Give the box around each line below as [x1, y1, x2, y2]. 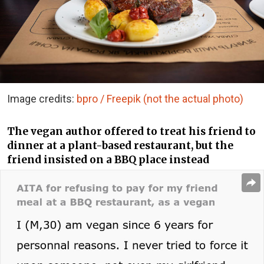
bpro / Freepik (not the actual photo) [77, 93, 243, 105]
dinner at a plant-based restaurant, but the [7, 138, 233, 152]
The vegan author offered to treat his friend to [7, 124, 256, 138]
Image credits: [7, 93, 77, 105]
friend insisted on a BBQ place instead [7, 153, 209, 166]
